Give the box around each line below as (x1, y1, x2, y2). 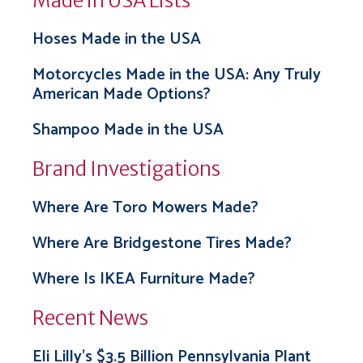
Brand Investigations (32, 156, 220, 181)
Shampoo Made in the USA (32, 117, 224, 143)
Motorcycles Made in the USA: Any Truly (32, 62, 321, 88)
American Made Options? (32, 81, 211, 108)
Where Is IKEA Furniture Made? (32, 266, 255, 293)
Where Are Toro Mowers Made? (32, 194, 258, 221)
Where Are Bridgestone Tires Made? (32, 230, 292, 257)
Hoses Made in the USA (32, 26, 201, 53)
